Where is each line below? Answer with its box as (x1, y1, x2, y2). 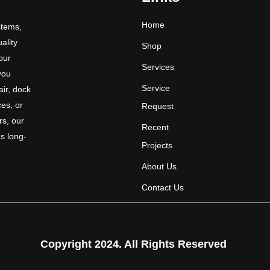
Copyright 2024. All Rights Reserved (40, 238, 227, 251)
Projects (141, 140, 172, 151)
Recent (141, 122, 169, 133)
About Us (141, 162, 177, 172)
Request (141, 101, 174, 111)
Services (141, 62, 174, 72)
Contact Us (141, 183, 184, 193)
